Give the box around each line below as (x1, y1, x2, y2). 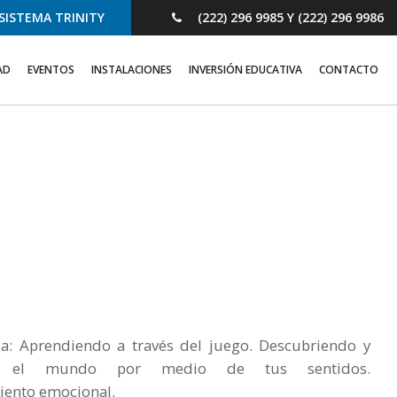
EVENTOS (27, 62, 74, 77)
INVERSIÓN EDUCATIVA (189, 62, 302, 77)
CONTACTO (319, 62, 378, 77)
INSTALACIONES (91, 62, 172, 77)
